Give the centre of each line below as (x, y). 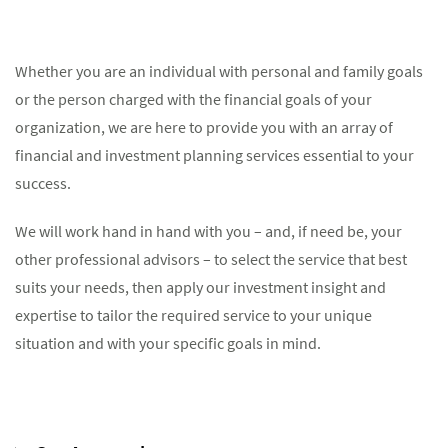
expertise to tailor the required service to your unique (193, 315)
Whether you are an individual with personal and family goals (219, 71)
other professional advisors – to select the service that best (211, 259)
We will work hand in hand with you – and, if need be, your (208, 231)
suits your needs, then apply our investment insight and (200, 287)
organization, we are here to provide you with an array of (204, 127)
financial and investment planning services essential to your (214, 155)
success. (43, 183)
